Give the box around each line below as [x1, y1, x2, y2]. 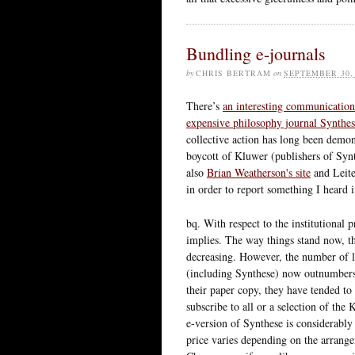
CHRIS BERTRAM [196, 67, 271, 78]
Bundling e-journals [186, 41, 326, 65]
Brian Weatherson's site [207, 164, 311, 180]
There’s [186, 97, 223, 113]
